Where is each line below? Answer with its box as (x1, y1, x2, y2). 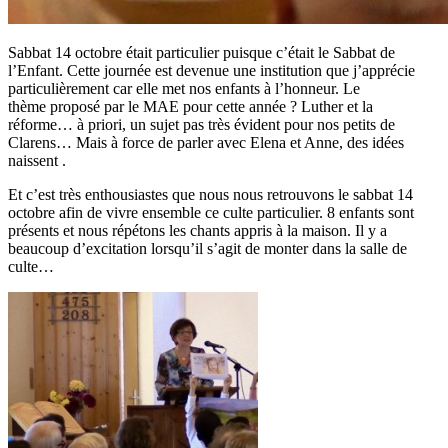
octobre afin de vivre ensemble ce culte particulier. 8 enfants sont (8, 203, 414, 221)
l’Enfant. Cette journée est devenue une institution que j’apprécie (8, 61, 415, 79)
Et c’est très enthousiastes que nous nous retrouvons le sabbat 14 (8, 185, 413, 203)
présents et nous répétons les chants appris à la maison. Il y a (8, 221, 387, 239)
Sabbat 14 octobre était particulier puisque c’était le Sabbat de (8, 43, 395, 61)
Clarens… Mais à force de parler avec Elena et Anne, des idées (8, 133, 404, 151)
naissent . (8, 151, 66, 169)
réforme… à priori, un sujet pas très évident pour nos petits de (8, 115, 395, 133)
